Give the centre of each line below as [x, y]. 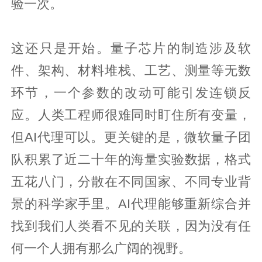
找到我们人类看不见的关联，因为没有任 [131, 226]
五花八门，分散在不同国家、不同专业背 [131, 182]
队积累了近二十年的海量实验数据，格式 [131, 159]
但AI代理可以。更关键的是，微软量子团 [131, 137]
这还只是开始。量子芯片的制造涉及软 [131, 48]
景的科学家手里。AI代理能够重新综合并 [131, 204]
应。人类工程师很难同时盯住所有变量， [131, 115]
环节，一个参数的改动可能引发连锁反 [131, 93]
